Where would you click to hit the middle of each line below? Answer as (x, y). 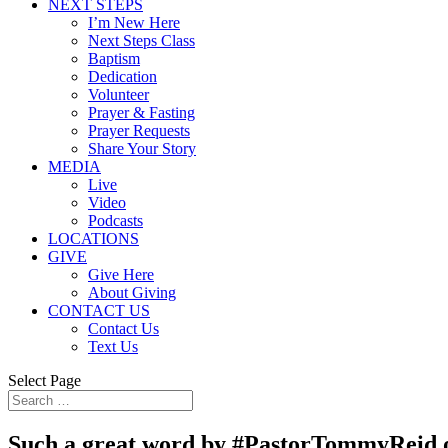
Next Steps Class (141, 40)
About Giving (132, 292)
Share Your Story (142, 148)
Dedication (122, 76)
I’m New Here (134, 22)
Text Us (113, 346)
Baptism (114, 58)
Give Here (121, 274)
